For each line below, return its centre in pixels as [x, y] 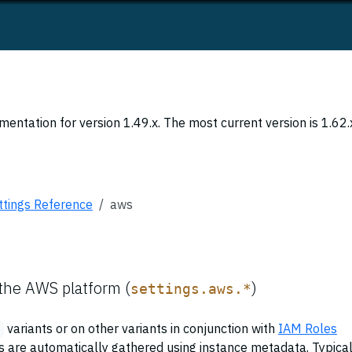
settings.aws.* [191, 289]
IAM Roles [307, 328]
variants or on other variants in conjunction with [141, 328]
